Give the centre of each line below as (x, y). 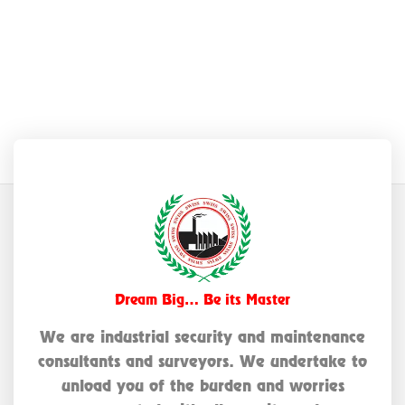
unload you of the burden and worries (202, 385)
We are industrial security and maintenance (202, 336)
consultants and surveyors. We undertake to (202, 361)
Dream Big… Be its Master (202, 299)
